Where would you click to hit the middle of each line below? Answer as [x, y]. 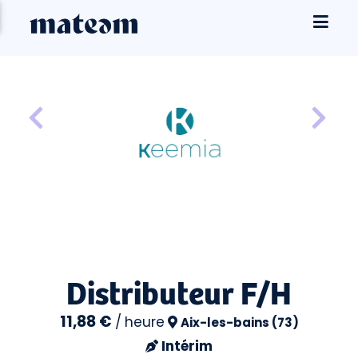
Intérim [187, 346]
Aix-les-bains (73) [239, 322]
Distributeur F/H [179, 291]
